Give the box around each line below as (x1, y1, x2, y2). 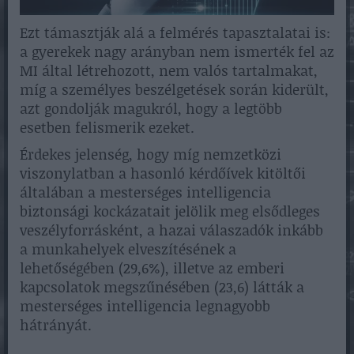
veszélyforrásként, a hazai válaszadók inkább (20, 220, 323, 241)
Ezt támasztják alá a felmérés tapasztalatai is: (20, 22, 330, 43)
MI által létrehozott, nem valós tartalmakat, (20, 60, 318, 81)
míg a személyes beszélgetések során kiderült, (20, 79, 329, 100)
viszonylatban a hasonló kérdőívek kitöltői (20, 163, 306, 184)
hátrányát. (20, 314, 92, 336)
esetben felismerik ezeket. (20, 117, 194, 138)
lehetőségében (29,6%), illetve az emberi (20, 258, 284, 279)
